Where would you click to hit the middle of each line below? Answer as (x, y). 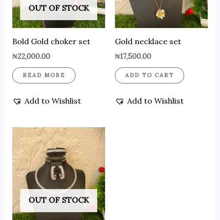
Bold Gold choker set (51, 41)
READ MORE (44, 75)
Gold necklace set (148, 41)
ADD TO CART (150, 75)
